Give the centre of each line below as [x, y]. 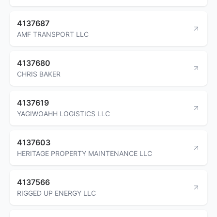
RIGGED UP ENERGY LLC [56, 193]
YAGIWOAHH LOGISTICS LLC [63, 113]
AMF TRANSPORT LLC [53, 34]
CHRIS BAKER [39, 74]
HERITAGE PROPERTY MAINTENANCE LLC [85, 153]
